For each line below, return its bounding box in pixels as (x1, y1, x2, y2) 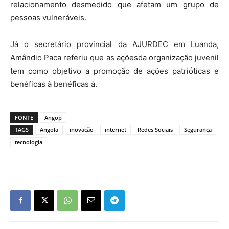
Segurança (184, 125, 212, 133)
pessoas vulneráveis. (10, 12, 86, 22)
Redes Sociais (138, 125, 173, 133)
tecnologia (15, 138, 42, 146)
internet (105, 125, 126, 133)
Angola (40, 125, 58, 133)
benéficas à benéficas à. (10, 79, 97, 89)
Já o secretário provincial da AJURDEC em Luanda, (10, 39, 219, 49)
